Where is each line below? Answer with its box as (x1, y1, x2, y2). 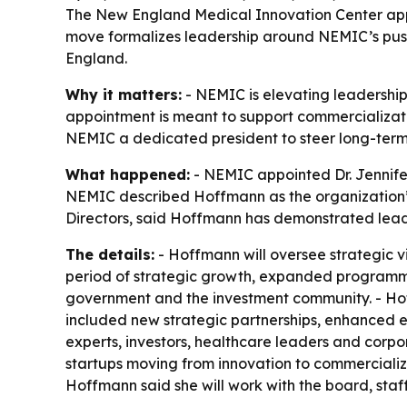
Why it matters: (65, 85, 182, 104)
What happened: (65, 165, 190, 184)
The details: (65, 245, 154, 263)
